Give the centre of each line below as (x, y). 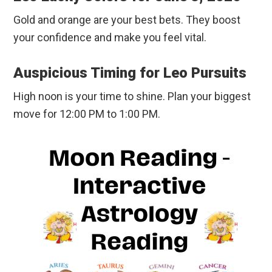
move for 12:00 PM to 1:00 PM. (87, 114)
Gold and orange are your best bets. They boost (127, 20)
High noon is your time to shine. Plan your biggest (132, 97)
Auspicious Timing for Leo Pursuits (130, 73)
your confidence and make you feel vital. (110, 38)
